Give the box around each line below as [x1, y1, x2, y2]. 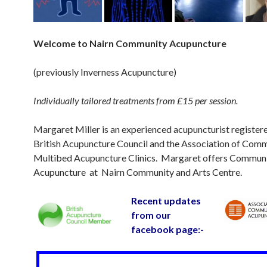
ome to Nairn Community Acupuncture [56, 37, 226, 49]
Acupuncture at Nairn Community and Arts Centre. [33, 166, 242, 178]
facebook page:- [131, 223, 204, 235]
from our [131, 209, 171, 221]
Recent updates [131, 194, 201, 206]
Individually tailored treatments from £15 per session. [33, 94, 240, 106]
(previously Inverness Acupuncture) [33, 66, 176, 77]
